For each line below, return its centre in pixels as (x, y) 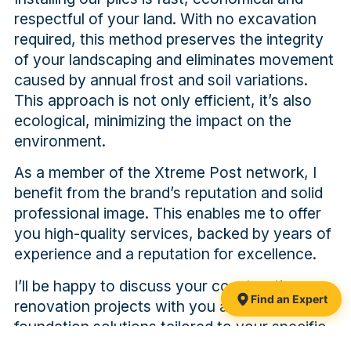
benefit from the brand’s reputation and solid (168, 193)
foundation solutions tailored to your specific (170, 326)
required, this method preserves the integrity (168, 39)
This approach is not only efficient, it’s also (163, 100)
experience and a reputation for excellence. (165, 254)
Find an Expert (289, 299)
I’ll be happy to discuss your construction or (166, 286)
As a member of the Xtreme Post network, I (165, 173)
